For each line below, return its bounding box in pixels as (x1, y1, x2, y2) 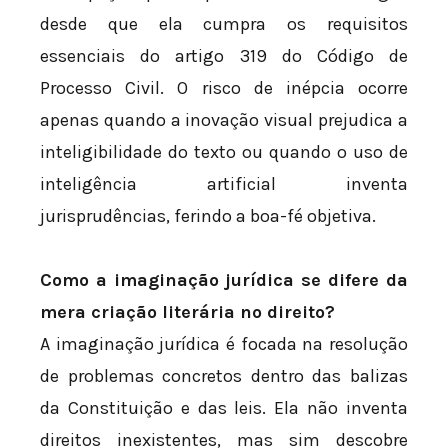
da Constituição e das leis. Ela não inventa (40, 396, 408, 419)
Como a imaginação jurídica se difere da (40, 268, 408, 291)
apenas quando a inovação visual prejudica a (40, 109, 408, 132)
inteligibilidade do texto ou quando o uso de (40, 141, 408, 164)
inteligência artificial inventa (40, 173, 408, 196)
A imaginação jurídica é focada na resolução (40, 332, 408, 355)
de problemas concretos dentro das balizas (40, 364, 408, 387)
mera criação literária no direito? (40, 300, 335, 323)
